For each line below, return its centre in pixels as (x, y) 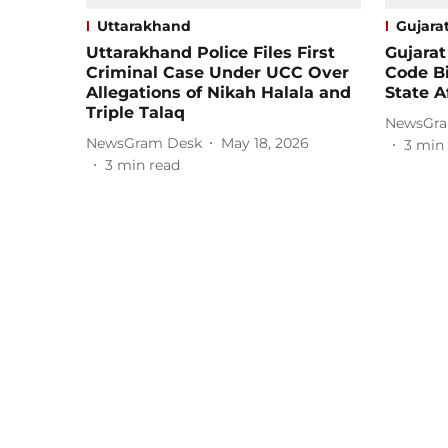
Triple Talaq (135, 113)
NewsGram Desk (144, 142)
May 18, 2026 (265, 142)
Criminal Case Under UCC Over (217, 73)
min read (148, 165)
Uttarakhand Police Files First (210, 53)
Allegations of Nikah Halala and (218, 93)
